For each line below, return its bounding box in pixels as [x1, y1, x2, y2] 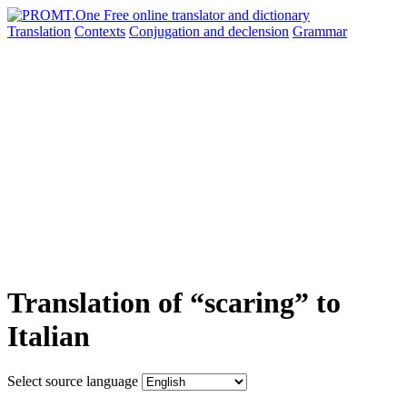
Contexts [74, 24, 125, 39]
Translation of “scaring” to [7, 286, 341, 320]
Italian [7, 320, 90, 353]
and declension [203, 24, 289, 39]
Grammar [293, 24, 347, 39]
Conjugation [129, 24, 203, 39]
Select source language [7, 372, 138, 389]
